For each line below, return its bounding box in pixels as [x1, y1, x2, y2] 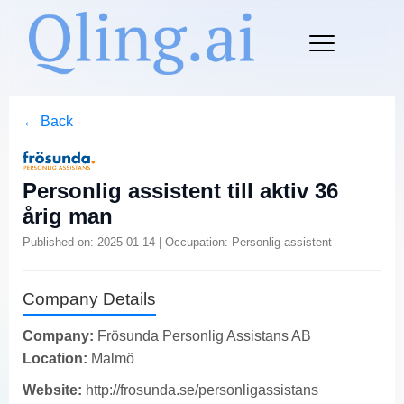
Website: [23, 381, 82, 398]
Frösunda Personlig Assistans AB [94, 327, 311, 344]
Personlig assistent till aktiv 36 [23, 178, 338, 203]
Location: [23, 350, 87, 366]
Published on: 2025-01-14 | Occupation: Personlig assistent [23, 234, 332, 249]
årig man [23, 203, 113, 228]
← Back [23, 113, 73, 129]
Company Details [23, 289, 156, 308]
